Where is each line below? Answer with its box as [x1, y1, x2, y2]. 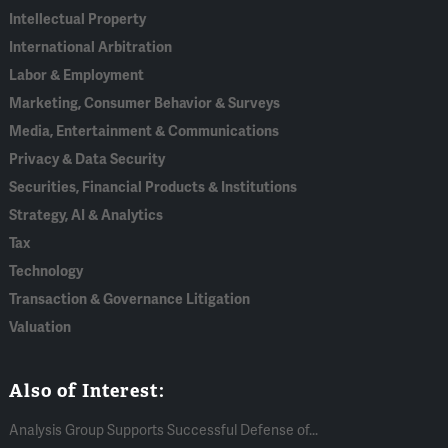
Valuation [9, 319, 72, 337]
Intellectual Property [9, 11, 147, 29]
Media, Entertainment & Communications [9, 123, 280, 141]
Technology [9, 263, 84, 281]
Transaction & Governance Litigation [9, 291, 251, 309]
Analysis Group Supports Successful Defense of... [9, 422, 319, 440]
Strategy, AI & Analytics [9, 207, 164, 225]
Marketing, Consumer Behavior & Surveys [9, 95, 281, 113]
